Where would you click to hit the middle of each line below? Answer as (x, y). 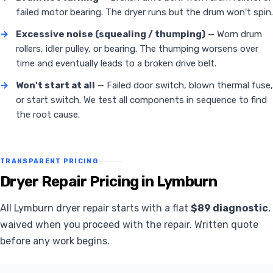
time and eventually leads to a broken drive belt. (116, 64)
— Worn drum (234, 34)
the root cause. (48, 115)
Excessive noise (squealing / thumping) (111, 34)
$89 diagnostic (229, 208)
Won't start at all (55, 86)
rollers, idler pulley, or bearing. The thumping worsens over (137, 49)
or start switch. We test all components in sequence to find (141, 100)
